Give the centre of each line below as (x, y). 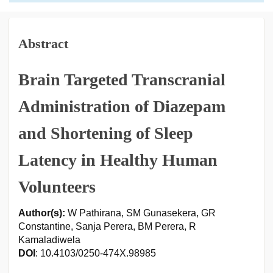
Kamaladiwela (49, 240)
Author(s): (42, 213)
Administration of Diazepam (122, 106)
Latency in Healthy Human (118, 160)
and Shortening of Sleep (106, 133)
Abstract (43, 44)
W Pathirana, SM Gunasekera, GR (140, 213)
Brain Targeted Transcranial (122, 80)
